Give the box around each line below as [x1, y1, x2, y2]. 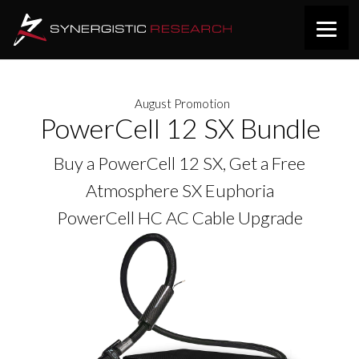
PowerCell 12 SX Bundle [39, 111, 321, 144]
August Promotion [135, 96, 231, 111]
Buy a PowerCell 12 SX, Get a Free [54, 152, 305, 174]
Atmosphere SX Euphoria [85, 179, 274, 201]
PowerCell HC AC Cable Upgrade [56, 207, 303, 228]
